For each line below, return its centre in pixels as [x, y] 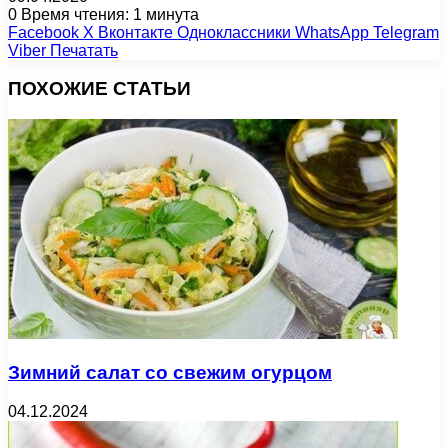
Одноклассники [234, 32]
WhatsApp [332, 32]
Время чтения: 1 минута [108, 14]
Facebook [43, 32]
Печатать [84, 50]
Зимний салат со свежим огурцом [170, 372]
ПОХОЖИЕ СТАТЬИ [99, 89]
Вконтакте [135, 32]
